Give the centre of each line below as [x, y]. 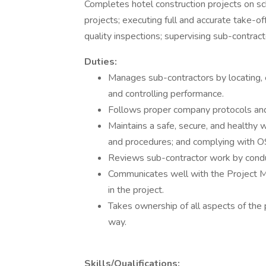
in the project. [136, 190]
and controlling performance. [166, 94]
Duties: [101, 62]
